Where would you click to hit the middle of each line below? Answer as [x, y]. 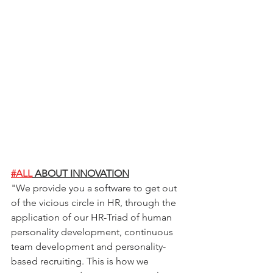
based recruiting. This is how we [81, 261]
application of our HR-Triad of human [93, 218]
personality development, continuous [93, 232]
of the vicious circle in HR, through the [95, 203]
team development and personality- [88, 247]
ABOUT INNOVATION [81, 174]
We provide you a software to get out [97, 188]
